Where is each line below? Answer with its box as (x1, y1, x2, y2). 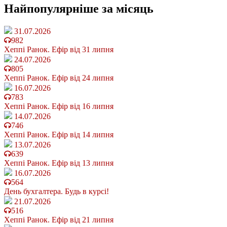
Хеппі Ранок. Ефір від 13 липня (4, 159, 113, 168)
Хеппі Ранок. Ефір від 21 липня (4, 215, 113, 224)
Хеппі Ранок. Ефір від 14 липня (4, 130, 113, 139)
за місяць (102, 2, 154, 16)
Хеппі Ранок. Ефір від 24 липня (4, 73, 113, 83)
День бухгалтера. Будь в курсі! (4, 187, 109, 196)
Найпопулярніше (4, 2, 102, 16)
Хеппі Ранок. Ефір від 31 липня (4, 45, 113, 54)
